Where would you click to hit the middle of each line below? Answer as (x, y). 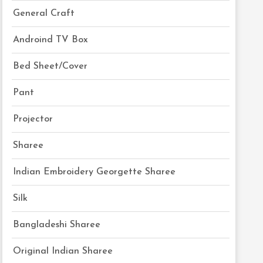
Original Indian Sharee (63, 251)
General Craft (44, 14)
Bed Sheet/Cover (50, 66)
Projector (33, 119)
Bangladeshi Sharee (57, 225)
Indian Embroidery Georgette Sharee (95, 172)
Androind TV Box (51, 40)
